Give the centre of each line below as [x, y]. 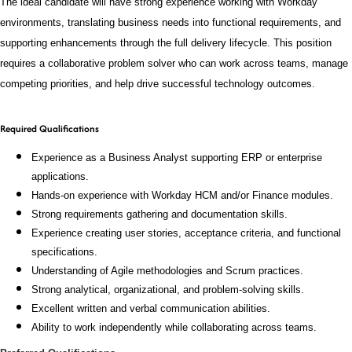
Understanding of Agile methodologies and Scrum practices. [167, 271]
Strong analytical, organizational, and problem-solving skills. [168, 290]
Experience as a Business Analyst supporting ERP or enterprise [177, 158]
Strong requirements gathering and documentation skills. [159, 214]
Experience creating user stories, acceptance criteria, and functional [186, 233]
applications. [60, 177]
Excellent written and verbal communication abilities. [151, 309]
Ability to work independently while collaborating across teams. [174, 328]
